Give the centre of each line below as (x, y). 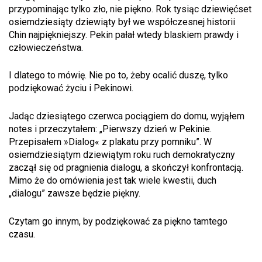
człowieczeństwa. (46, 47)
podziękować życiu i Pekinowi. (71, 88)
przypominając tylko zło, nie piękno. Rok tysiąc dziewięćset (130, 9)
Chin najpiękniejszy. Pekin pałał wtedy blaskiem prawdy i (124, 35)
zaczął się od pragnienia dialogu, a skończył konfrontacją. (126, 168)
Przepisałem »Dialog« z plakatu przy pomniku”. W (110, 142)
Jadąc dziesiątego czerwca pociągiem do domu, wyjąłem (127, 116)
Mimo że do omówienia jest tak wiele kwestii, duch (113, 181)
